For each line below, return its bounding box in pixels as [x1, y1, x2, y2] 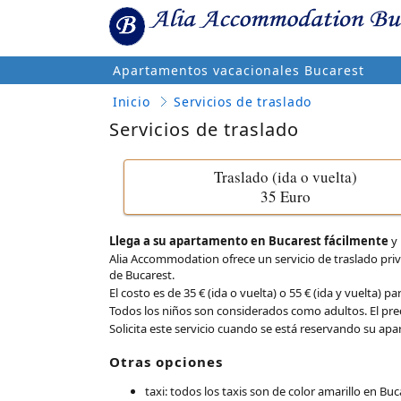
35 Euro [260, 186, 311, 207]
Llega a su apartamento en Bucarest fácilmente [109, 233, 388, 249]
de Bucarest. [109, 267, 175, 283]
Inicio [113, 93, 150, 110]
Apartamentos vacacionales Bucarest [113, 62, 364, 79]
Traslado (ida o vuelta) [214, 166, 357, 187]
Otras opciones [109, 353, 223, 371]
